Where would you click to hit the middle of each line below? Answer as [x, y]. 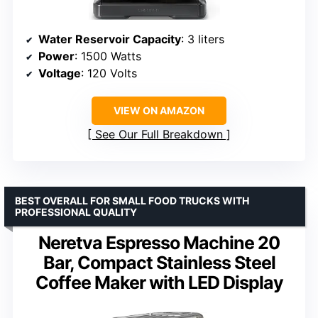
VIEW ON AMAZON [159, 111]
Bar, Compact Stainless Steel [159, 263]
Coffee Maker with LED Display [159, 283]
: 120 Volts [109, 73]
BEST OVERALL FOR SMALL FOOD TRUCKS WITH [132, 201]
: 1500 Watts [108, 56]
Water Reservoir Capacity [110, 39]
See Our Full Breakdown [159, 135]
